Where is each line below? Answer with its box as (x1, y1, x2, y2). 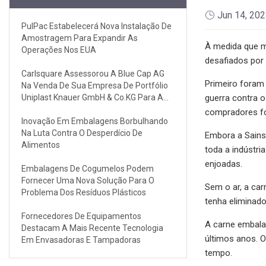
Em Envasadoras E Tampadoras (21, 235, 141, 245)
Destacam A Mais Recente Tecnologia (21, 223, 163, 233)
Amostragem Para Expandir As (21, 33, 138, 43)
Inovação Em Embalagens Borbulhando (21, 116, 168, 126)
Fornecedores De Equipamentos (21, 211, 141, 221)
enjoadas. (205, 158, 242, 169)
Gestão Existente (21, 104, 85, 114)
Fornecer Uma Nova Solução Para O (21, 175, 154, 185)
